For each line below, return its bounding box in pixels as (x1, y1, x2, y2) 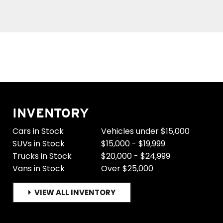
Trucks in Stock (12, 150, 72, 162)
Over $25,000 (101, 163, 154, 174)
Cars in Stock (12, 125, 64, 137)
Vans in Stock (12, 163, 65, 174)
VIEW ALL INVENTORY (34, 187, 115, 198)
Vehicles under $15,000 (101, 125, 190, 137)
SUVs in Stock (12, 138, 65, 149)
